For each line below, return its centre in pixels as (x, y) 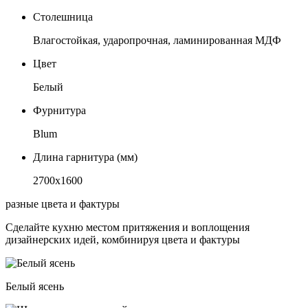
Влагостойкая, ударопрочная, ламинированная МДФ (157, 41)
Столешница (63, 17)
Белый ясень (35, 287)
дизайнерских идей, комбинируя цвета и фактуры (123, 240)
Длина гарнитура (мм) (85, 157)
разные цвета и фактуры (63, 204)
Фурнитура (59, 111)
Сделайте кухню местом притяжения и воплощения (128, 228)
